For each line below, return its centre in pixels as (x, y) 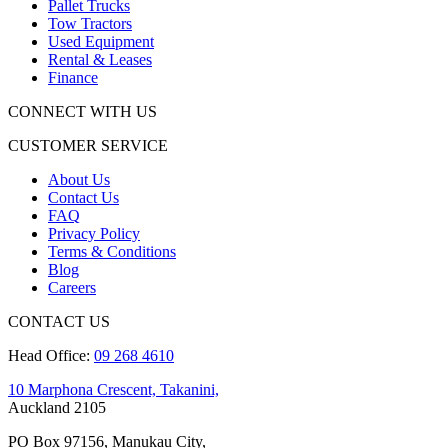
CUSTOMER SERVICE (88, 145)
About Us (79, 179)
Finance (73, 77)
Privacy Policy (94, 233)
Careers (72, 287)
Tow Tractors (90, 23)
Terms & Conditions (112, 251)
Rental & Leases (100, 59)
